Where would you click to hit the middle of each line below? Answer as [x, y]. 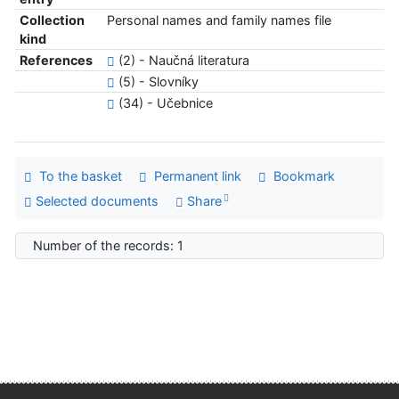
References [56, 61]
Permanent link [194, 176]
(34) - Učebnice [163, 103]
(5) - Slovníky [156, 82]
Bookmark [300, 176]
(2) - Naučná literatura [182, 61]
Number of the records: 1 [112, 246]
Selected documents [95, 200]
